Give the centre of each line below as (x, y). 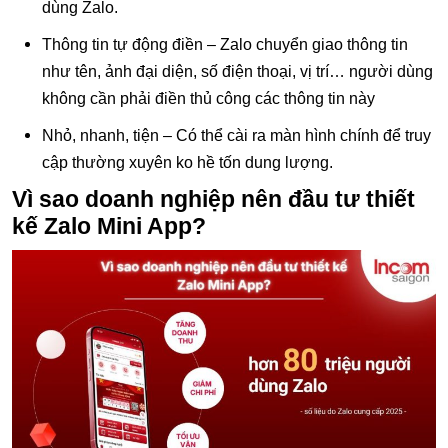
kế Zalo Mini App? (109, 225)
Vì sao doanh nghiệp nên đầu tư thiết (213, 198)
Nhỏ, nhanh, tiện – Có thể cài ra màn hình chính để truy (236, 135)
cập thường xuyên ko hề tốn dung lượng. (187, 162)
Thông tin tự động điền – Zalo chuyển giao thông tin (225, 44)
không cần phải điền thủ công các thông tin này (208, 98)
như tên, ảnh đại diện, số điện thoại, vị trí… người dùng (237, 71)
